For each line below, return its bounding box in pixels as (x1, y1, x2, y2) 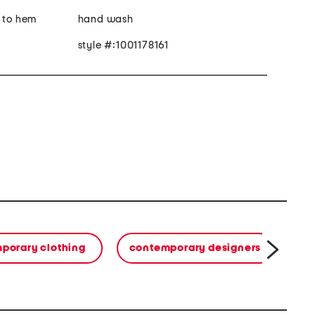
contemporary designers (129, 243, 262, 254)
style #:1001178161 (77, 40, 169, 51)
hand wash (77, 14, 134, 25)
